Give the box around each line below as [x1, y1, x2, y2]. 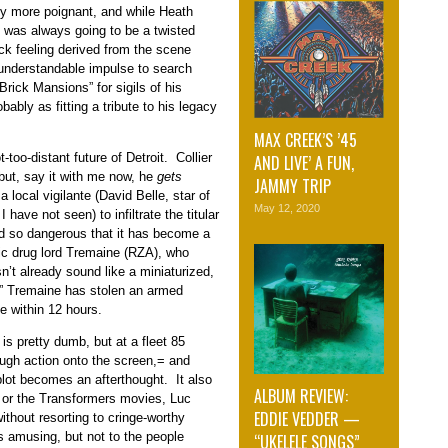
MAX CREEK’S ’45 [254, 128, 357, 153]
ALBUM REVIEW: [254, 384, 348, 409]
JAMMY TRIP [254, 174, 331, 199]
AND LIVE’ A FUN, [254, 151, 354, 176]
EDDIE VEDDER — [254, 407, 360, 432]
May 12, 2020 [254, 202, 320, 215]
